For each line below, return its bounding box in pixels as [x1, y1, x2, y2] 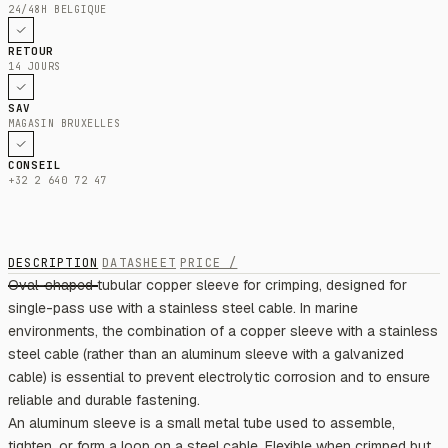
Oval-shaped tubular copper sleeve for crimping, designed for [8, 275, 407, 294]
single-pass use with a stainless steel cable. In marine [8, 298, 358, 317]
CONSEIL [8, 157, 62, 172]
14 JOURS [8, 59, 61, 73]
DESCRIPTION [8, 254, 99, 271]
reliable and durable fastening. [8, 390, 200, 409]
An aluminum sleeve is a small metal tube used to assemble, [8, 413, 395, 432]
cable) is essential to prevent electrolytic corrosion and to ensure [8, 367, 430, 386]
